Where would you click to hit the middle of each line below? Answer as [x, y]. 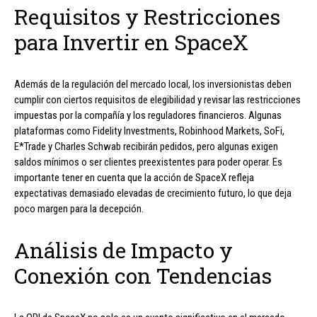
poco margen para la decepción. [79, 209]
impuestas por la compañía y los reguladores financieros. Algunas [148, 116]
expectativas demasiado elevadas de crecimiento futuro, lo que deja [153, 194]
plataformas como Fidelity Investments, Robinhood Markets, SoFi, [149, 131]
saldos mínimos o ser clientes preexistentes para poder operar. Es [148, 162]
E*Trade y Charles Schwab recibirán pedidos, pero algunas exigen [146, 147]
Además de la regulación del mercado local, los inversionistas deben [153, 85]
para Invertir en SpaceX [131, 42]
